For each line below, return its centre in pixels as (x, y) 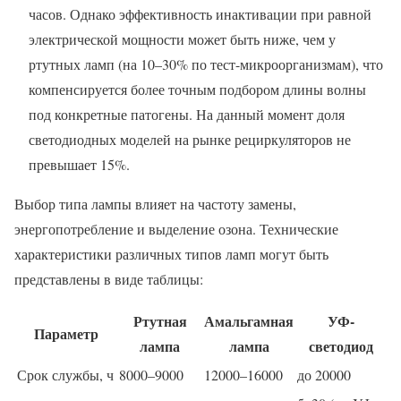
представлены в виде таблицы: (109, 279)
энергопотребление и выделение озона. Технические (176, 229)
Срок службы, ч (65, 375)
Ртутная (160, 321)
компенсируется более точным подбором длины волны (197, 90)
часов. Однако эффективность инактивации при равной (200, 14)
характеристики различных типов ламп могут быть (171, 254)
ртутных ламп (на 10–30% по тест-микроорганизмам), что (206, 64)
